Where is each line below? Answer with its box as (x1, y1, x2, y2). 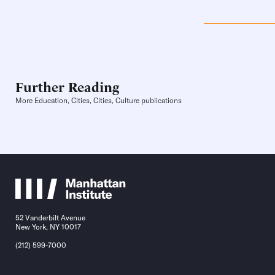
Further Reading (15, 77, 119, 96)
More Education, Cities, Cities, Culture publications (15, 96, 182, 106)
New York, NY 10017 (15, 222, 81, 232)
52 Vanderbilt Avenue (15, 213, 85, 223)
